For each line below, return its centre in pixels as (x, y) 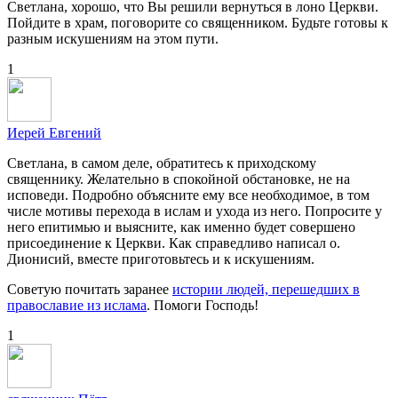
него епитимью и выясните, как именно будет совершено (181, 227)
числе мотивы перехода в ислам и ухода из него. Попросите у (195, 211)
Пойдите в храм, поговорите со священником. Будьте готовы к (198, 22)
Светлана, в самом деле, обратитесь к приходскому (162, 163)
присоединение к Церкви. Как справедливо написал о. (174, 243)
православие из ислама (77, 305)
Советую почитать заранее (90, 289)
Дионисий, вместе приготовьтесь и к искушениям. (161, 259)
